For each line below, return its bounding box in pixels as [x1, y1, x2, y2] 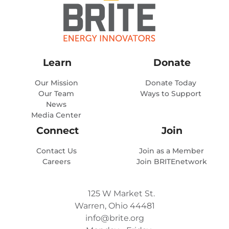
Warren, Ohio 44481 [74, 200, 155, 211]
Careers [42, 156, 71, 166]
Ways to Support [140, 88, 202, 98]
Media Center [31, 110, 82, 120]
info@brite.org [85, 213, 144, 223]
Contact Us [36, 146, 77, 155]
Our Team [38, 88, 75, 98]
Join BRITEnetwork [136, 156, 207, 166]
